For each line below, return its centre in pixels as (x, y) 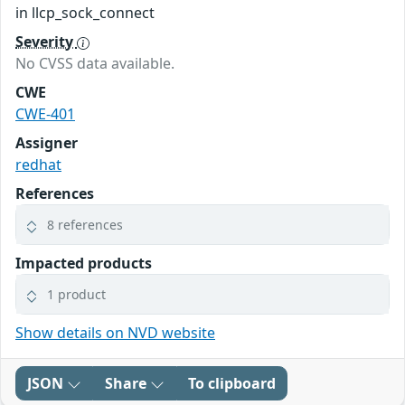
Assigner (47, 143)
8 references (85, 225)
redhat (38, 165)
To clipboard (232, 384)
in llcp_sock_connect (85, 13)
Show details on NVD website (115, 333)
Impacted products (84, 264)
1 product (76, 295)
